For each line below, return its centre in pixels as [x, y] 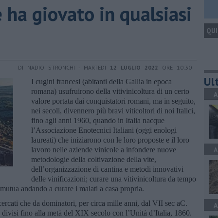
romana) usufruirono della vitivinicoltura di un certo [110, 91]
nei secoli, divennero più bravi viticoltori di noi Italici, [113, 110]
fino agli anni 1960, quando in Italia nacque [98, 120]
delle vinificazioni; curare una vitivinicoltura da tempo [114, 179]
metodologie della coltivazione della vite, [94, 159]
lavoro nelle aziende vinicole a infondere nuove [104, 149]
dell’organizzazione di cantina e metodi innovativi [107, 169]
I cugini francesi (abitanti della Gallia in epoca [101, 81]
